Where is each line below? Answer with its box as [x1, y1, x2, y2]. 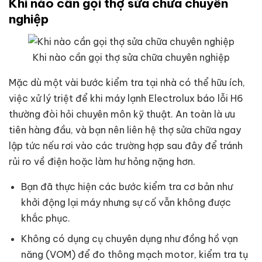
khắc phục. [20, 212, 70, 224]
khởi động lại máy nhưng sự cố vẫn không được [20, 196, 231, 208]
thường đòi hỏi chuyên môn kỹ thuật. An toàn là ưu [9, 108, 235, 120]
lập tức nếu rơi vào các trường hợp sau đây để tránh [9, 139, 243, 151]
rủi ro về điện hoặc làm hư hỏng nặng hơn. [9, 155, 195, 167]
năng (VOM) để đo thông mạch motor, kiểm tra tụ [20, 248, 248, 260]
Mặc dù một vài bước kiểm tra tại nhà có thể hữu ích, [9, 76, 245, 88]
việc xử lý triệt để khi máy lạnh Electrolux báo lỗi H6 [9, 92, 243, 104]
